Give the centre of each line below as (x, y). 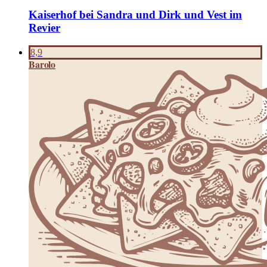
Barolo (42, 64)
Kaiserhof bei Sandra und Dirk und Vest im (135, 14)
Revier (44, 27)
